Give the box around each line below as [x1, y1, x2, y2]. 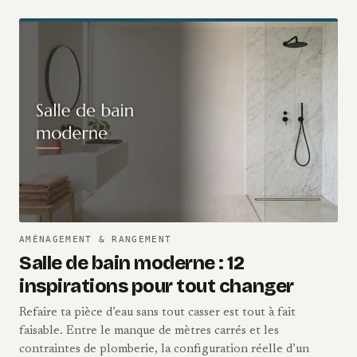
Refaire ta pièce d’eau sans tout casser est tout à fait [19, 306, 296, 319]
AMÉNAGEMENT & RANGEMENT [19, 233, 172, 245]
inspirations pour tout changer [19, 274, 294, 297]
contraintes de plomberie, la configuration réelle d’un [19, 343, 309, 355]
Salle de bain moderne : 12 [19, 251, 245, 274]
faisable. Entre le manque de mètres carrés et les [19, 324, 279, 337]
